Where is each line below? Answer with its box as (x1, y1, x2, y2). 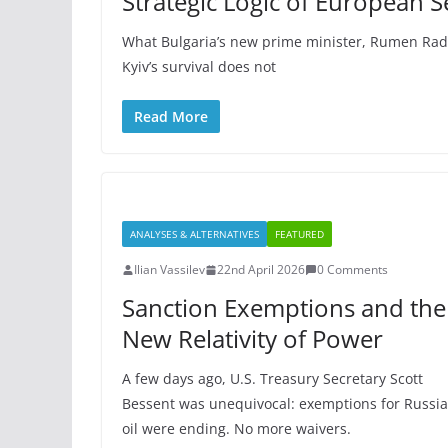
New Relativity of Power (122, 322, 383, 355)
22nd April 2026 (217, 261, 305, 278)
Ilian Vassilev (134, 261, 205, 278)
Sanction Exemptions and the (122, 291, 446, 324)
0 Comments (317, 261, 388, 278)
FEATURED (275, 227, 324, 241)
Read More (134, 107, 208, 126)
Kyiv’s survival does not (122, 57, 276, 76)
